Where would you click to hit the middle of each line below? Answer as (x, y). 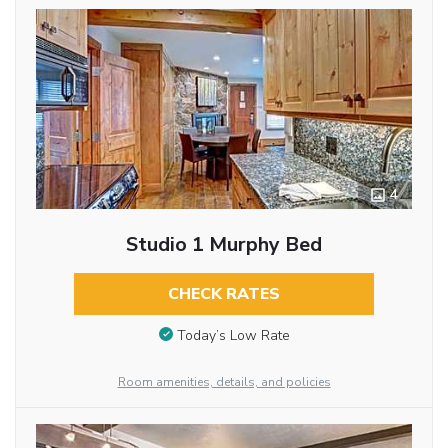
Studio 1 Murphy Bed (223, 245)
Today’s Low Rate (233, 335)
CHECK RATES (223, 294)
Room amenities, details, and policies (224, 382)
